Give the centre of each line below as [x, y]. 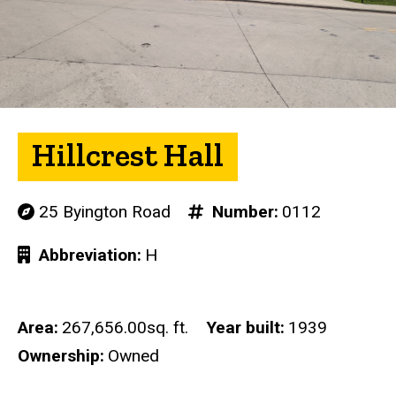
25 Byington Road [103, 212]
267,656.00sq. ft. [125, 328]
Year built [243, 328]
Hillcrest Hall [128, 155]
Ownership [59, 356]
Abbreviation [86, 255]
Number [240, 212]
